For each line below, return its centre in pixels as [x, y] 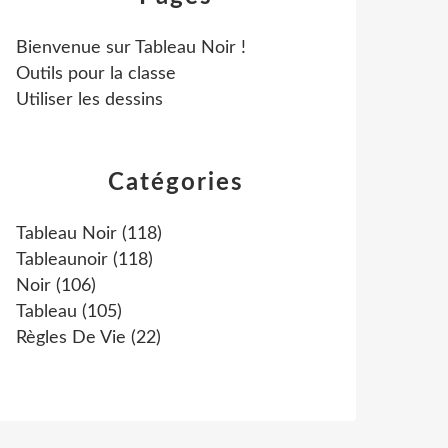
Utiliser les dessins [89, 100]
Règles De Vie [71, 338]
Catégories [176, 183]
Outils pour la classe [96, 74]
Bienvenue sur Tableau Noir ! [131, 48]
